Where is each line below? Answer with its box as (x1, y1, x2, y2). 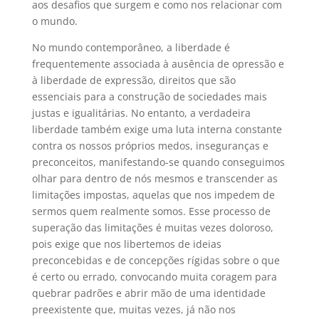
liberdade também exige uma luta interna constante (31, 122, 282, 137)
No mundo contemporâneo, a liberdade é (31, 41, 230, 55)
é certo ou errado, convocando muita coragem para (31, 270, 277, 284)
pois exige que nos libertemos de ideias (31, 237, 221, 251)
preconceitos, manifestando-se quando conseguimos (31, 155, 285, 169)
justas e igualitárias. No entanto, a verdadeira (31, 106, 251, 120)
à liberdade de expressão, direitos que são (31, 73, 236, 88)
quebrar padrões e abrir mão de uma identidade (31, 286, 266, 300)
